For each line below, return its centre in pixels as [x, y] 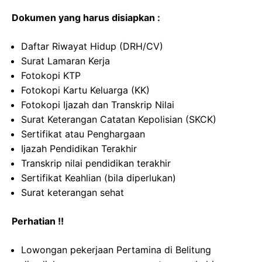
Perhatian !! [38, 221]
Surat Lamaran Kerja [65, 61]
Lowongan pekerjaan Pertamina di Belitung [116, 250]
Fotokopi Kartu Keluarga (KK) [85, 90]
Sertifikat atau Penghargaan [83, 134]
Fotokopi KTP [51, 75]
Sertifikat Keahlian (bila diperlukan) [99, 178]
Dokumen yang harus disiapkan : [86, 18]
